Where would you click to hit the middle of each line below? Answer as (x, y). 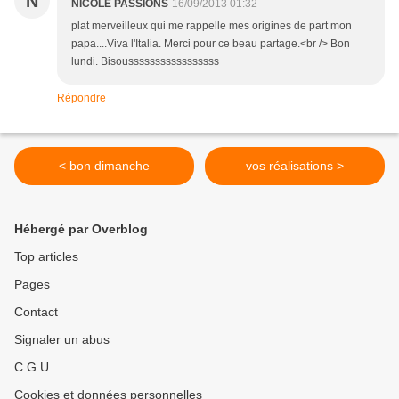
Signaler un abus (62, 340)
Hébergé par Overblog (81, 229)
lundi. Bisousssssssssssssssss (145, 62)
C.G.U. (33, 367)
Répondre (81, 98)
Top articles (46, 257)
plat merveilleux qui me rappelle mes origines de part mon (212, 26)
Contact (36, 312)
